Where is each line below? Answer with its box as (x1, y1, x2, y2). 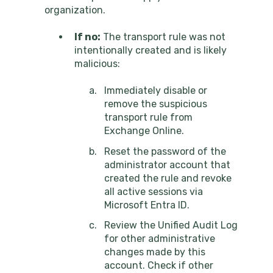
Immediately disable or (104, 85, 207, 97)
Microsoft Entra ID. (104, 199, 190, 211)
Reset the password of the (104, 145, 226, 157)
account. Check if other (104, 259, 213, 271)
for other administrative (104, 232, 215, 244)
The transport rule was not (101, 30, 225, 43)
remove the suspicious (104, 98, 207, 110)
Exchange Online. (104, 125, 184, 137)
